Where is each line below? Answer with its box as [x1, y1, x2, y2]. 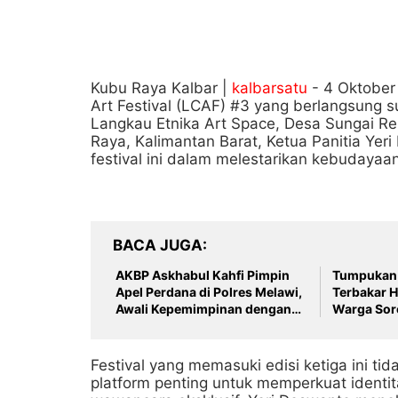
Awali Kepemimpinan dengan [115, 301, 291, 316]
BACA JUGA [113, 236, 203, 254]
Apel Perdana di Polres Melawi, [115, 284, 302, 299]
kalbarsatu [232, 79, 307, 97]
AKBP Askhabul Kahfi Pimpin [115, 267, 290, 283]
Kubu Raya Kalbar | [91, 79, 232, 97]
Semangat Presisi [115, 318, 221, 333]
